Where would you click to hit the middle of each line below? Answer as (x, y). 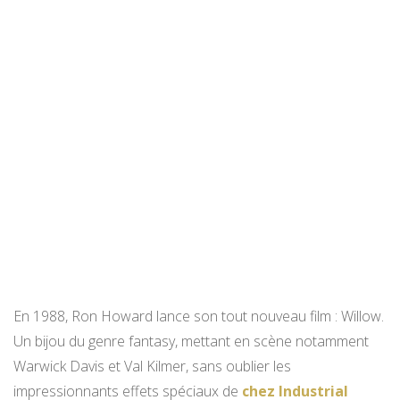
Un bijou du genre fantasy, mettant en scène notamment (191, 342)
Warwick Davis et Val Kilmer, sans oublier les (152, 367)
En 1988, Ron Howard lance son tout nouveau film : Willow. (199, 317)
